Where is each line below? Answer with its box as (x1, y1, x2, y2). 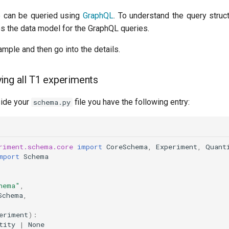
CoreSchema (106, 142, 148, 152)
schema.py (33, 97, 71, 107)
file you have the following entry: (72, 97, 190, 107)
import (77, 142, 102, 152)
